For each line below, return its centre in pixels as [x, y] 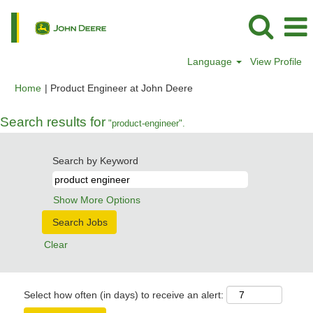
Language [211, 61]
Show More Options [97, 200]
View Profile [276, 61]
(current [210, 87]
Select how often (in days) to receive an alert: [124, 295]
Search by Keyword [95, 161]
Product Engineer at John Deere [122, 88]
